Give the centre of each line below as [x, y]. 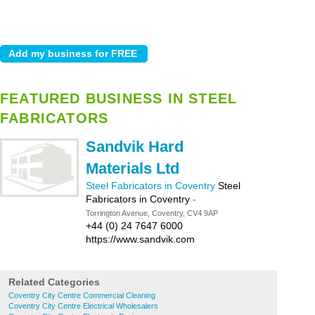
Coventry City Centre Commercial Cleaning [82, 295]
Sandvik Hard [135, 147]
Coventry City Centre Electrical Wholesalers [83, 306]
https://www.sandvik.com [140, 239]
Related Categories [54, 282]
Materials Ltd [133, 168]
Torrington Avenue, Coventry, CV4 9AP [152, 213]
